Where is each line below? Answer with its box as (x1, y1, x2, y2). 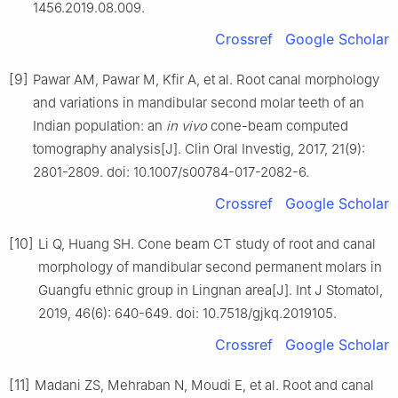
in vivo (166, 116, 207, 134)
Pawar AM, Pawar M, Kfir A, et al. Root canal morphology (33, 70, 379, 88)
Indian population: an (33, 116, 166, 134)
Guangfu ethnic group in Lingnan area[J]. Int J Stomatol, (38, 281, 383, 298)
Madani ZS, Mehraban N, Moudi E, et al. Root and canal (35, 376, 374, 394)
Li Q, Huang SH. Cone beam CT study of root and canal (38, 235, 376, 252)
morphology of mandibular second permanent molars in (38, 258, 382, 275)
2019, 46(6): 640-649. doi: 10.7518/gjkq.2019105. (38, 304, 337, 322)
